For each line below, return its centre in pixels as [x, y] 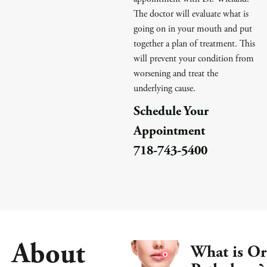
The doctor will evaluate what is [191, 14]
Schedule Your [171, 111]
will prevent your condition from [194, 59]
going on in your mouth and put [193, 29]
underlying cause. [164, 89]
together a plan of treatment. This [194, 44]
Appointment [169, 131]
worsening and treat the [176, 74]
